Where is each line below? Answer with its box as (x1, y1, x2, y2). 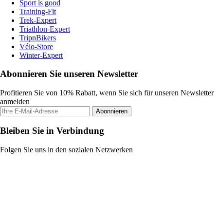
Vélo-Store (19, 42, 53, 51)
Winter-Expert (19, 51, 63, 59)
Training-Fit (19, 7, 56, 16)
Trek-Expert (19, 16, 56, 24)
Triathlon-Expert (19, 24, 70, 33)
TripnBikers (19, 33, 56, 42)
